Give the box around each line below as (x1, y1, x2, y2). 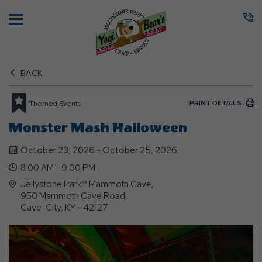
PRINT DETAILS (189, 98, 242, 108)
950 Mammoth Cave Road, (20, 190, 127, 202)
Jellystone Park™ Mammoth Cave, (89, 178, 154, 190)
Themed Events (29, 98, 81, 108)
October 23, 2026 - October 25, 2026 (20, 144, 177, 156)
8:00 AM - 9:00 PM (20, 162, 95, 174)
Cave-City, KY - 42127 (20, 202, 108, 213)
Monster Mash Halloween (9, 120, 187, 136)
